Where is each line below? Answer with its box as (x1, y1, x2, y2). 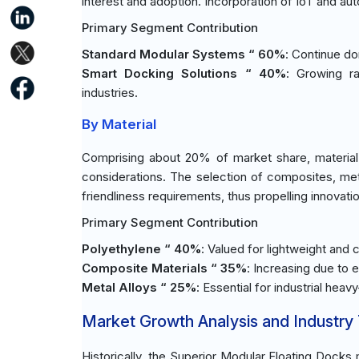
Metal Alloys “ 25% (82, 280, 196, 295)
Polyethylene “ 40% (82, 241, 201, 256)
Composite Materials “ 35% (82, 260, 247, 276)
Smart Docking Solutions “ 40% (82, 66, 286, 81)
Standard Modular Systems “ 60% (82, 46, 285, 62)
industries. (82, 85, 138, 100)
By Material (82, 116, 156, 132)
